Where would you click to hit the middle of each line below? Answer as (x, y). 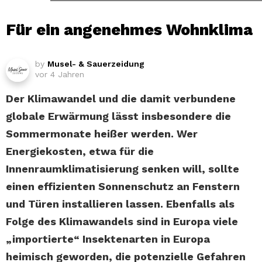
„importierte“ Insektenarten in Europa (108, 239)
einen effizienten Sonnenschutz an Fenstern (123, 186)
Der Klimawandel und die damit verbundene (121, 99)
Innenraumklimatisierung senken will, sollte (123, 169)
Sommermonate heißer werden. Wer (102, 134)
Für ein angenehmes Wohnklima (129, 30)
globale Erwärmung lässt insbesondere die (118, 116)
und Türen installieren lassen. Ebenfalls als (120, 204)
